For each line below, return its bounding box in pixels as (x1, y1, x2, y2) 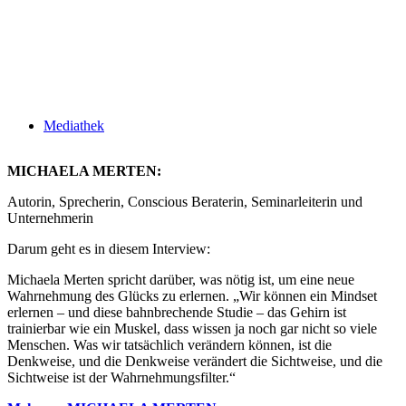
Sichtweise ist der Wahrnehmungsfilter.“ (7, 370, 236, 385)
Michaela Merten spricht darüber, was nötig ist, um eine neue (7, 272, 354, 287)
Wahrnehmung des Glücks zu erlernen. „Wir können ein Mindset (7, 288, 377, 304)
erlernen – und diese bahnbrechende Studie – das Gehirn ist (7, 304, 346, 320)
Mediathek (43, 118, 104, 133)
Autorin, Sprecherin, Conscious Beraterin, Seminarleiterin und (7, 194, 362, 209)
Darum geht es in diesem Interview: (7, 241, 210, 256)
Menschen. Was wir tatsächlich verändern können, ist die (7, 337, 332, 353)
